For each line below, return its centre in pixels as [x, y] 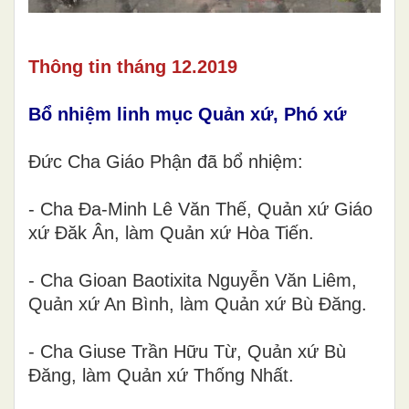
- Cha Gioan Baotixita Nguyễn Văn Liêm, [193, 281]
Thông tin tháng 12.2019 [133, 67]
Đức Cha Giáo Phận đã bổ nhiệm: [166, 162]
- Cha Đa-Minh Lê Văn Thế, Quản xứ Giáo [200, 210]
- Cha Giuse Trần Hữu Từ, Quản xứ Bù [187, 352]
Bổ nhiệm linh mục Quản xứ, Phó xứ [187, 115]
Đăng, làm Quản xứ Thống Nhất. [161, 376]
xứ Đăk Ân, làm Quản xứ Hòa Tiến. [171, 233]
